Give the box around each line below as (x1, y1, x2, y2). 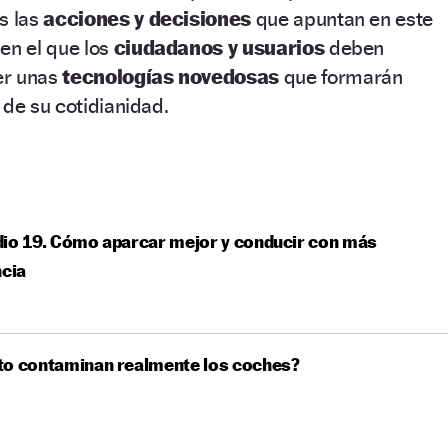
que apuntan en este (251, 5, 434, 31)
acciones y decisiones (43, 5, 252, 31)
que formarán (279, 63, 403, 89)
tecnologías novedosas (57, 63, 280, 89)
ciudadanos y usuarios (113, 34, 329, 60)
